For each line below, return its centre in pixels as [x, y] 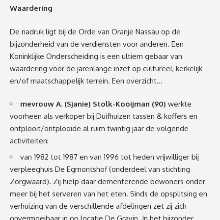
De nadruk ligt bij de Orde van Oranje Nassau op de [95, 31]
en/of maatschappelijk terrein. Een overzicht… [86, 81]
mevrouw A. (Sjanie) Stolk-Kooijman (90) [94, 104]
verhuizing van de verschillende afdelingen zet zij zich [98, 206]
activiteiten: [29, 141]
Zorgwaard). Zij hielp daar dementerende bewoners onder [108, 181]
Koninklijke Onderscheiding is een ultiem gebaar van [96, 56]
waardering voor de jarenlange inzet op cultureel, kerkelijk [106, 68]
